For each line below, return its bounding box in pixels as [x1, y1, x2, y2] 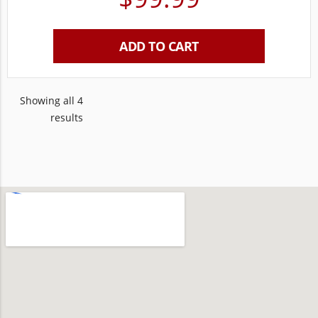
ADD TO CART [119, 38, 199, 55]
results [50, 111, 83, 124]
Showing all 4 [20, 94, 83, 107]
